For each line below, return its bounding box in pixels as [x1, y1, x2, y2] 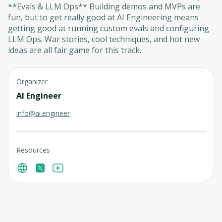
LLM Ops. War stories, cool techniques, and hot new [8, 34, 200, 45]
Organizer [16, 77, 48, 86]
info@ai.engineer [16, 109, 70, 118]
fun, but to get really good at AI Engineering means [8, 12, 199, 23]
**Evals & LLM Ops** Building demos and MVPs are [8, 1, 200, 12]
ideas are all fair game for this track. [8, 45, 141, 55]
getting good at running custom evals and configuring [8, 23, 209, 34]
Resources [16, 145, 50, 155]
